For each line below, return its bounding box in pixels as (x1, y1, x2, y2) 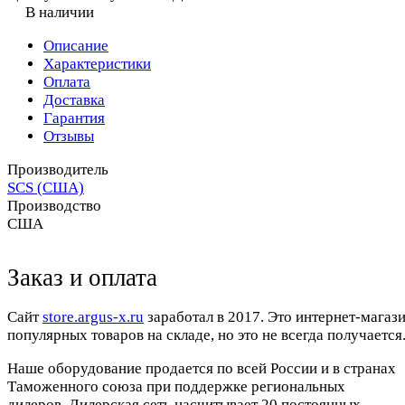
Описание (43, 37, 108, 55)
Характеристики (43, 55, 151, 73)
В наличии (25, 4, 94, 22)
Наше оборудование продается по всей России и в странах (7, 360, 396, 378)
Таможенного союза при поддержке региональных (7, 378, 345, 396)
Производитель (7, 161, 108, 179)
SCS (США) (7, 179, 84, 197)
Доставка (43, 91, 105, 109)
